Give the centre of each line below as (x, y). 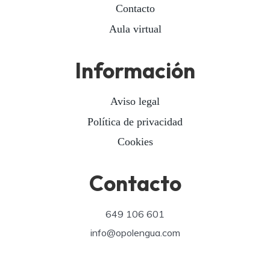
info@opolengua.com (135, 232)
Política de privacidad (135, 121)
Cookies (135, 141)
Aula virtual (135, 29)
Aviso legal (135, 102)
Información (135, 70)
